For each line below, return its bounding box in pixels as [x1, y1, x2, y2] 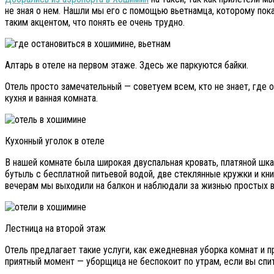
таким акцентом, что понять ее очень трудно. [5, 17, 185, 29]
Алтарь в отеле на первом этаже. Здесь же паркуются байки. [5, 59, 248, 72]
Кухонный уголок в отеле [5, 135, 105, 147]
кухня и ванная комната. [5, 92, 98, 105]
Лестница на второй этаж [5, 223, 106, 235]
